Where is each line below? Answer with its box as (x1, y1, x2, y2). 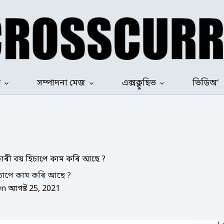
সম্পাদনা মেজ (36, 77, 85, 89)
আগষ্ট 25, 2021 (7, 183, 60, 194)
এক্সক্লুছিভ (121, 77, 156, 89)
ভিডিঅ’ (192, 77, 219, 89)
